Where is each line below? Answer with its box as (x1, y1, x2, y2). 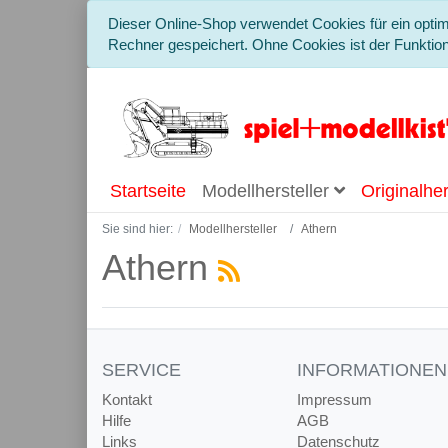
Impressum (297, 391, 372, 408)
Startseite (110, 181, 186, 201)
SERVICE (102, 360, 181, 380)
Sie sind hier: (102, 222, 173, 236)
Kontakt (102, 391, 152, 408)
